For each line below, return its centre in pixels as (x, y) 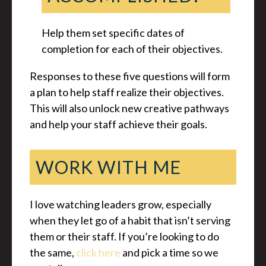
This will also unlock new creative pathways (129, 108)
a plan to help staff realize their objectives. (127, 92)
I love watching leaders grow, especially (121, 204)
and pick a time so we (170, 252)
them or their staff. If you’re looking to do (124, 236)
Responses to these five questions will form (130, 76)
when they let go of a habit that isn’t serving (130, 220)
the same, (53, 252)
